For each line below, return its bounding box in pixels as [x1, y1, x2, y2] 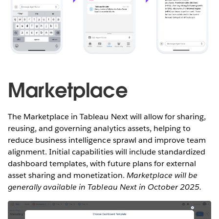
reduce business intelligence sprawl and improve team [8, 134, 206, 145]
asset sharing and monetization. [8, 170, 127, 180]
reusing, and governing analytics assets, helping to [8, 123, 191, 133]
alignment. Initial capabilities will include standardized [8, 146, 206, 157]
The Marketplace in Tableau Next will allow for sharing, [8, 111, 206, 122]
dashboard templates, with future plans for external [8, 158, 196, 169]
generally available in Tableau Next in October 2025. [8, 181, 201, 192]
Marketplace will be [126, 170, 197, 180]
